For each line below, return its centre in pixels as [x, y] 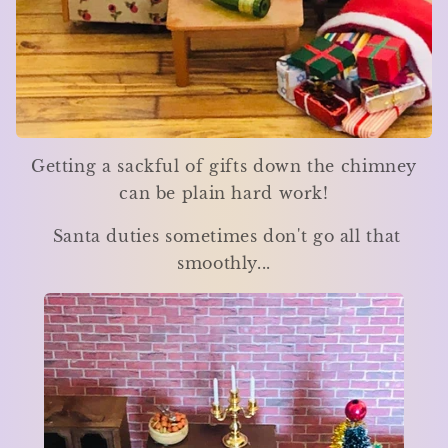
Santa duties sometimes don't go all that [224, 237]
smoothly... [224, 264]
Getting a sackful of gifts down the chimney [224, 167]
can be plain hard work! [224, 194]
